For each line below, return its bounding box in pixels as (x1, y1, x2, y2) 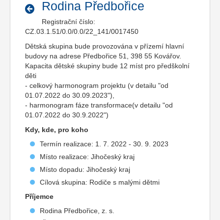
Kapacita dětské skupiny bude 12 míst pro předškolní (25, 62, 190, 70)
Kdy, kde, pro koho (25, 126, 88, 134)
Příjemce (25, 192, 54, 200)
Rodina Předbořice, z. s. (40, 207, 114, 215)
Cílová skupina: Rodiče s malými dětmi (40, 178, 160, 186)
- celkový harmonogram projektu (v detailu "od (25, 82, 168, 89)
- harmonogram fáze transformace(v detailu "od (25, 101, 173, 109)
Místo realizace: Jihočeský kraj (40, 153, 135, 161)
